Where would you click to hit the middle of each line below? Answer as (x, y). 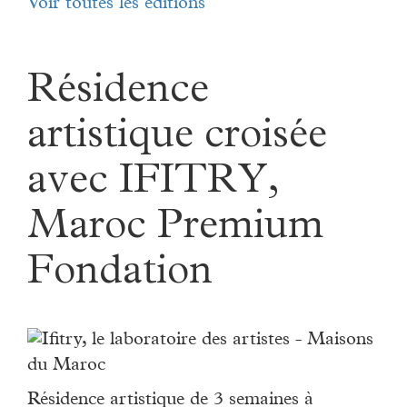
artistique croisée (177, 139)
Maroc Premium (175, 229)
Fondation (120, 275)
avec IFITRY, (153, 184)
